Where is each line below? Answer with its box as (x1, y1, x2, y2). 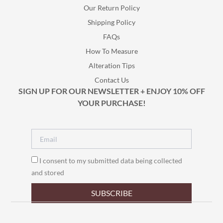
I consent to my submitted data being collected (39, 156, 182, 165)
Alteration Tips (88, 61, 135, 70)
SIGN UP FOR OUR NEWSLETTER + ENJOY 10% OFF (18, 86, 205, 96)
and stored (31, 168, 64, 177)
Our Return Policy (83, 3, 140, 12)
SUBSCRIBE (91, 188, 132, 198)
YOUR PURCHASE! (77, 98, 146, 108)
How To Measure (85, 47, 138, 56)
